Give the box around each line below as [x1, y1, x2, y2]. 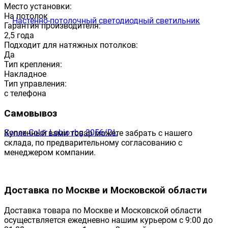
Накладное [4, 69, 46, 79]
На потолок [4, 11, 48, 21]
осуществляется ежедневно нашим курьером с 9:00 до [4, 215, 213, 225]
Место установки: [4, 1, 72, 11]
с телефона [4, 88, 46, 98]
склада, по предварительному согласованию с [4, 138, 182, 148]
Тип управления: [4, 78, 67, 89]
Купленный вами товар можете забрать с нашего [4, 128, 192, 138]
